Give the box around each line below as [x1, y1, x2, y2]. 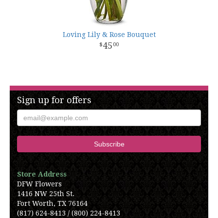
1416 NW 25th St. [17, 190, 74, 198]
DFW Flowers [17, 180, 62, 188]
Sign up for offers [17, 95, 91, 105]
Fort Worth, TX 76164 [17, 200, 88, 207]
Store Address [17, 170, 67, 178]
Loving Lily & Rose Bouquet [62, 31, 156, 38]
